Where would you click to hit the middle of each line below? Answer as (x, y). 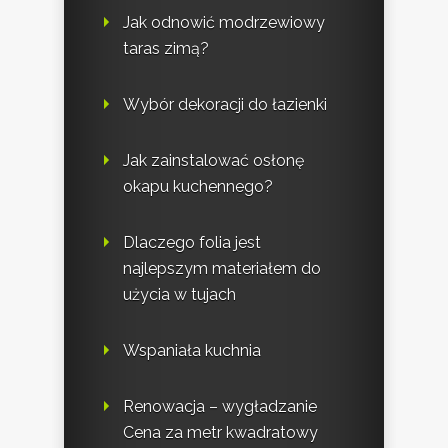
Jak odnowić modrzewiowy (224, 22)
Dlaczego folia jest (192, 242)
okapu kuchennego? (198, 186)
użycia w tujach (179, 294)
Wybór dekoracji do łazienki (225, 104)
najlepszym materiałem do (222, 268)
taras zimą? (166, 48)
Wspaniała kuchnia (192, 350)
